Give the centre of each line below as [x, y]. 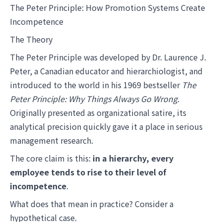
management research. [52, 140]
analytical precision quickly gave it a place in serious [106, 126]
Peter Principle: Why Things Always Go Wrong [94, 99]
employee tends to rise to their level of [88, 172]
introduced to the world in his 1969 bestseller [96, 85]
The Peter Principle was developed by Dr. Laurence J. [108, 57]
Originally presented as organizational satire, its [98, 112]
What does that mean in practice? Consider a [92, 204]
